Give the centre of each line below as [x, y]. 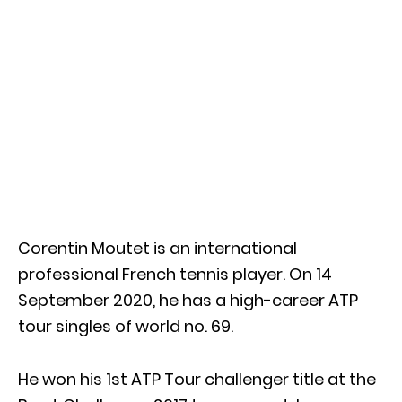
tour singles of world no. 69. [126, 326]
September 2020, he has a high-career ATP [188, 300]
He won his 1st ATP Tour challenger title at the [197, 379]
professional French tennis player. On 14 [175, 274]
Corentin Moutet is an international [157, 248]
